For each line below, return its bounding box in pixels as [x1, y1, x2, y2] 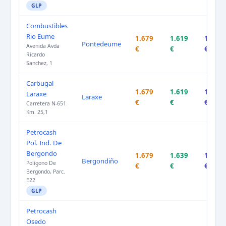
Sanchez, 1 [26, 60, 52, 67]
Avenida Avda [26, 42, 60, 50]
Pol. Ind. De [26, 138, 62, 148]
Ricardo [26, 51, 45, 59]
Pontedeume [82, 39, 121, 49]
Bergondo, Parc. [26, 168, 65, 176]
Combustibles [26, 21, 68, 31]
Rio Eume [26, 32, 54, 41]
